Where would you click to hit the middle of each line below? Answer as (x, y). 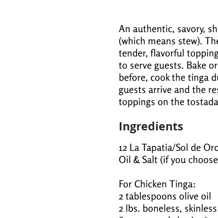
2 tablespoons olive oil (165, 196)
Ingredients (151, 126)
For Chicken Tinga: (157, 184)
